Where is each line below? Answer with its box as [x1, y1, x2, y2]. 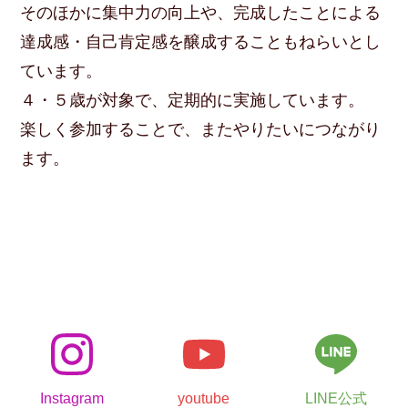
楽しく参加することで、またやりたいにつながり [20, 120, 382, 139]
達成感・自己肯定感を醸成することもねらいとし [20, 33, 382, 52]
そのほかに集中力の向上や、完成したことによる [20, 4, 382, 23]
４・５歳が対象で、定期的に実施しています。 [20, 91, 365, 110]
